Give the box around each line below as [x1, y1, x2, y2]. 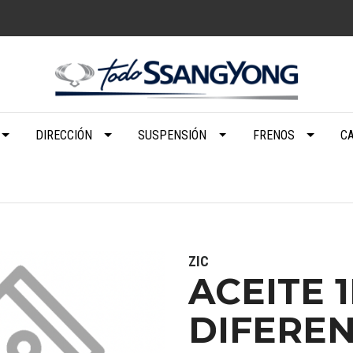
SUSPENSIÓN [138, 127, 207, 143]
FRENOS [252, 127, 295, 143]
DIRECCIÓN [35, 127, 92, 143]
